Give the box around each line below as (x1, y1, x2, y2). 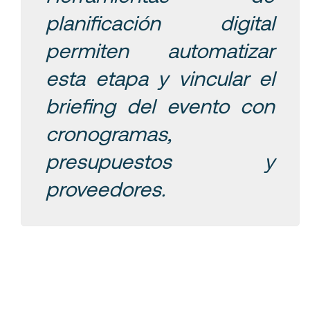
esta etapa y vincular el (46, 64, 275, 90)
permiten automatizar (46, 37, 275, 62)
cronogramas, (46, 120, 172, 145)
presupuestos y (46, 147, 275, 173)
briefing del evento (46, 92, 229, 118)
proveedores (46, 175, 161, 201)
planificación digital (46, 9, 275, 35)
